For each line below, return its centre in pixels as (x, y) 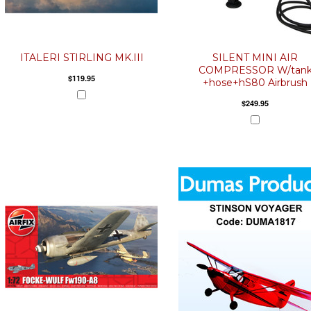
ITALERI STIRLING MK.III (82, 58)
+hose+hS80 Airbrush (255, 83)
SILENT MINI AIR (255, 58)
